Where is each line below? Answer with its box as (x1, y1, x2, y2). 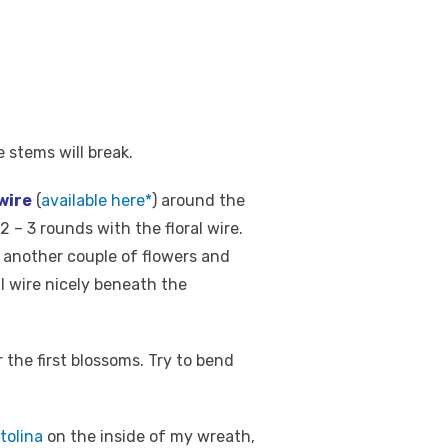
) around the (152, 191, 245, 210)
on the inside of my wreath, (43, 427, 255, 446)
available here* (41, 191, 152, 210)
